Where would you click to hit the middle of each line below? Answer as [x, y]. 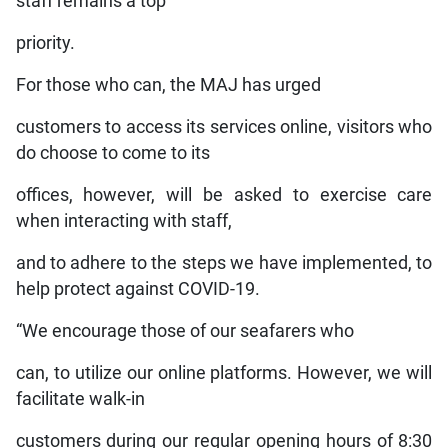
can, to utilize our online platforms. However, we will [224, 373]
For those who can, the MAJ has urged [168, 85]
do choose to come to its [112, 153]
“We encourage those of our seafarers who [184, 331]
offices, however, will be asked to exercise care [224, 195]
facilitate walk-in [80, 399]
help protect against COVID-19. [137, 289]
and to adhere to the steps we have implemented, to [224, 263]
